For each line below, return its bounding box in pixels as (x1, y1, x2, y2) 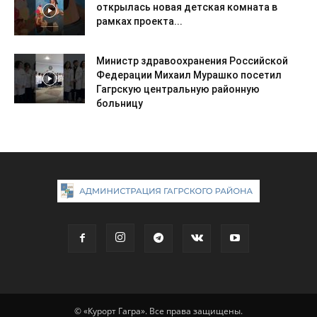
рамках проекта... (96, 15, 183, 27)
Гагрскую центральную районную (96, 83, 260, 95)
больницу (96, 97, 143, 109)
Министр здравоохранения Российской (96, 54, 288, 67)
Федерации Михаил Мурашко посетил (96, 69, 282, 81)
